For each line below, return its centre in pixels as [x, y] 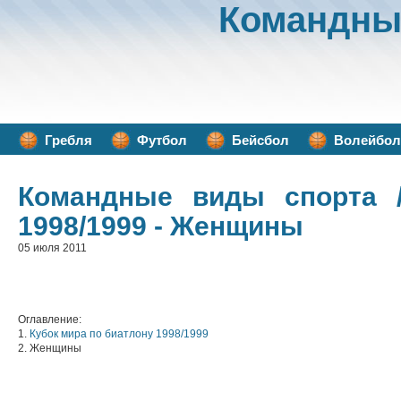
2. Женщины [50, 348]
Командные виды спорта [197, 196]
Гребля [68, 140]
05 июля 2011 [52, 248]
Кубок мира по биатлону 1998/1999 [119, 334]
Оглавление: [50, 320]
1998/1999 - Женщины [161, 226]
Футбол [162, 140]
